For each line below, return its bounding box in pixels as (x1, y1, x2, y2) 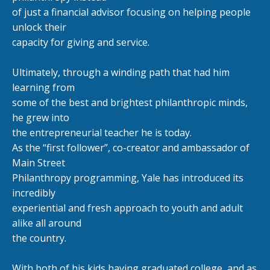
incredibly (12, 186, 55, 199)
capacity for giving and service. (12, 35, 149, 49)
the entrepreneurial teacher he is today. (12, 125, 192, 139)
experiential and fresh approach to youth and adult (12, 201, 243, 215)
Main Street (12, 155, 65, 169)
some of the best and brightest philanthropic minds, (12, 95, 248, 109)
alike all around (12, 216, 81, 230)
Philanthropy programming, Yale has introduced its (12, 171, 243, 184)
